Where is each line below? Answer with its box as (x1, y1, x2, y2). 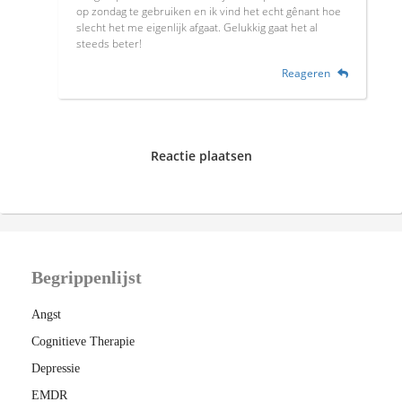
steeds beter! (76, 36, 142, 52)
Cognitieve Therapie (31, 335, 135, 349)
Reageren (282, 66, 333, 82)
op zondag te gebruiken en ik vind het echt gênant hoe (76, 4, 341, 20)
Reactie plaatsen (150, 147, 252, 165)
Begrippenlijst (31, 267, 142, 288)
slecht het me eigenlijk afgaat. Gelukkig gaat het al (76, 20, 318, 36)
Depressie (31, 362, 80, 376)
